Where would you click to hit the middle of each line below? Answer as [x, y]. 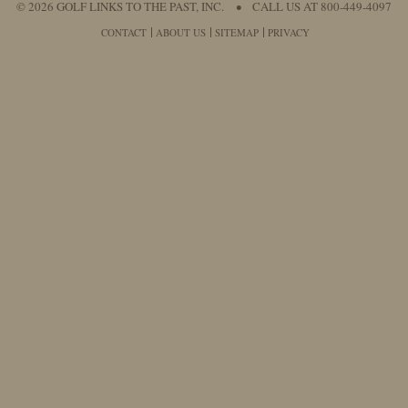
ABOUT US [180, 32]
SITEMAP [236, 32]
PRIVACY [288, 32]
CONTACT [123, 32]
